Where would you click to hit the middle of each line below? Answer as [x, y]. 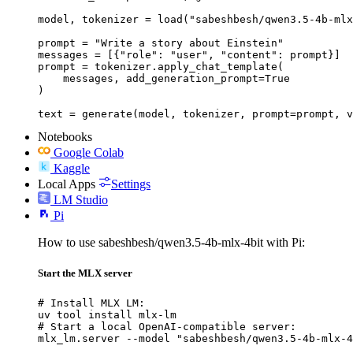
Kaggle [72, 168]
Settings [131, 184]
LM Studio [81, 199]
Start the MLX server [85, 273]
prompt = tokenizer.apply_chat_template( [161, 66]
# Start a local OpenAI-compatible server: [167, 326]
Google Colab [89, 152]
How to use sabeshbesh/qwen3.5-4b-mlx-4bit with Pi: [171, 242]
